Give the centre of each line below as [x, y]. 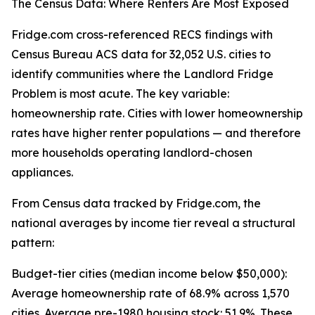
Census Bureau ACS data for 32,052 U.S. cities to [141, 54]
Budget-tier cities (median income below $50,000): [149, 274]
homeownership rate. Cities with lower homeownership [157, 114]
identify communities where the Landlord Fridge [142, 74]
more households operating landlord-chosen [132, 153]
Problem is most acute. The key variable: [120, 94]
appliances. [42, 173]
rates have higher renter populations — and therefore [156, 133]
